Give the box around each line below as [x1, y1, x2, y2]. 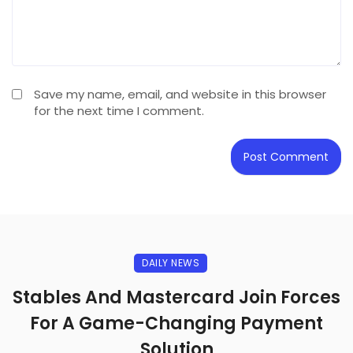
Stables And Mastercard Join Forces [13, 284, 340, 310]
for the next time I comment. [34, 102, 204, 119]
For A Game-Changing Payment [30, 310, 323, 336]
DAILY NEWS [142, 255, 199, 269]
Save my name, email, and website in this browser [34, 85, 326, 102]
